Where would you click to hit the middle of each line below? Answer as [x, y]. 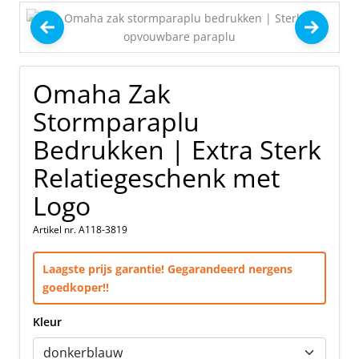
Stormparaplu [116, 121]
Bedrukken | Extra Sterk [177, 149]
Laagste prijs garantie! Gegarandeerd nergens [167, 268]
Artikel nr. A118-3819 [80, 229]
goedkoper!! [76, 287]
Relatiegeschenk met [156, 177]
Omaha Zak [102, 93]
